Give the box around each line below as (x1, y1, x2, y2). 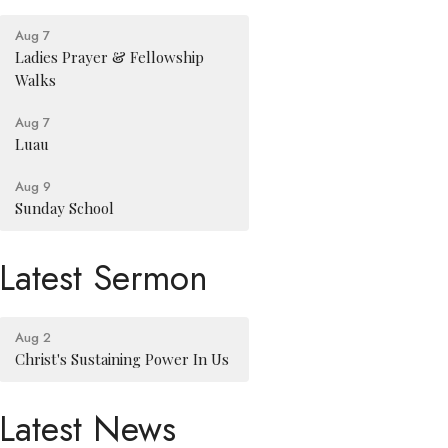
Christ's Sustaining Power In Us (15, 348, 230, 369)
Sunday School (15, 198, 115, 219)
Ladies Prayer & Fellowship (15, 47, 205, 68)
